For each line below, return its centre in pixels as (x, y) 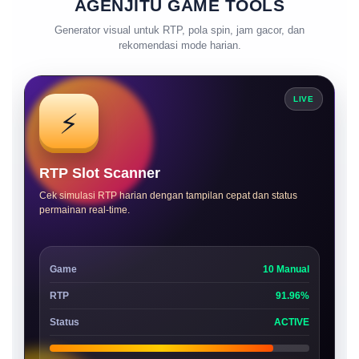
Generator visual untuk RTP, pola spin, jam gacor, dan (179, 30)
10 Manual (286, 269)
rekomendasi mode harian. (179, 45)
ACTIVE (292, 322)
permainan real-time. (85, 210)
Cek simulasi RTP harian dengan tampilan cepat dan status (168, 196)
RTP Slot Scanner (100, 173)
